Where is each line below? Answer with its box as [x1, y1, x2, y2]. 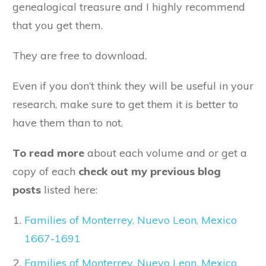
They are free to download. [12, 49, 147, 63]
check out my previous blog [78, 164, 221, 179]
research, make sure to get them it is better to [12, 97, 238, 112]
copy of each [12, 164, 78, 179]
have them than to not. [12, 116, 123, 130]
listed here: [41, 183, 97, 197]
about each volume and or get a [84, 146, 247, 160]
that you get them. [12, 18, 103, 33]
